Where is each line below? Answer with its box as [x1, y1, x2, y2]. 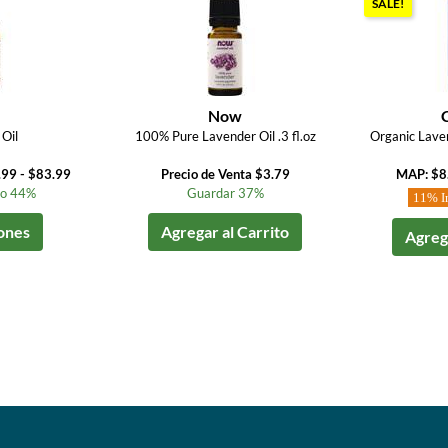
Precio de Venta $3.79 [160, 166, 290, 182]
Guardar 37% [186, 185, 264, 201]
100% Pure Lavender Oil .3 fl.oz [134, 128, 316, 144]
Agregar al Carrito [161, 222, 290, 241]
